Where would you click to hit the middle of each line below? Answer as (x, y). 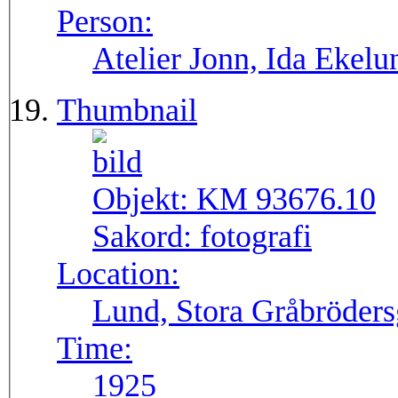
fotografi (256, 237)
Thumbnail (127, 111)
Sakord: (146, 237)
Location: (118, 274)
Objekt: (144, 199)
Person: (105, 22)
